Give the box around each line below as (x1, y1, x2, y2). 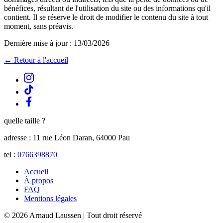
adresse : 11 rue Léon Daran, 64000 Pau (4, 133, 130, 142)
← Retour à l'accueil (4, 56, 68, 65)
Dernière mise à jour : (4, 39, 74, 48)
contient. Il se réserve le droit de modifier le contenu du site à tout (4, 13, 208, 22)
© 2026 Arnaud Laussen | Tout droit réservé (4, 211, 142, 220)
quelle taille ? (4, 116, 45, 125)
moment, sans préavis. (4, 22, 73, 31)
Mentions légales (24, 194, 77, 203)
